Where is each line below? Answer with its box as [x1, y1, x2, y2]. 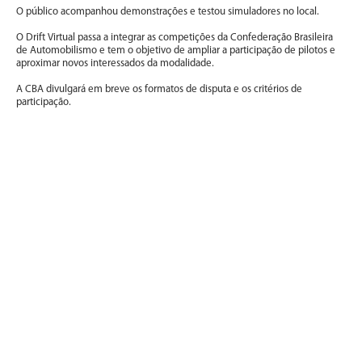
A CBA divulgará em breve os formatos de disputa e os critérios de [16, 83, 302, 95]
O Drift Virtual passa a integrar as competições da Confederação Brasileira [16, 32, 333, 43]
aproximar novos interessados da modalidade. [16, 57, 214, 69]
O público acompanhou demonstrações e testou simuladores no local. [16, 6, 319, 17]
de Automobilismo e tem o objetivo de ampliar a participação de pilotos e [16, 44, 335, 56]
